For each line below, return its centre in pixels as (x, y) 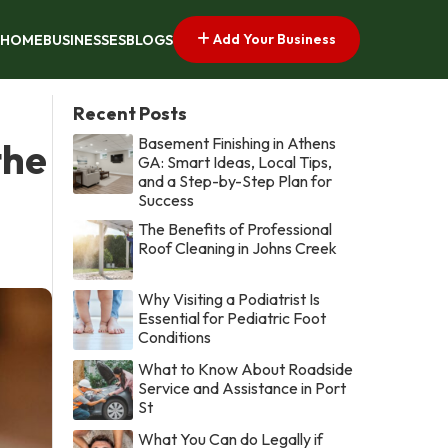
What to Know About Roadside (246, 368)
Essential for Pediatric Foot (232, 317)
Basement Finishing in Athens (237, 142)
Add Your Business (273, 38)
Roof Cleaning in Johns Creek (238, 247)
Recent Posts (130, 113)
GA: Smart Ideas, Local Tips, (235, 161)
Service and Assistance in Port (242, 387)
